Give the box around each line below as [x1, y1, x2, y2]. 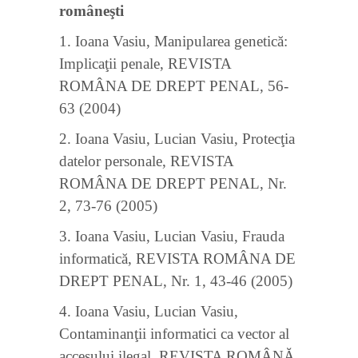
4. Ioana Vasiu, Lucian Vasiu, [59, 303, 238, 320]
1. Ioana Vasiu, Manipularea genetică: [59, 33, 288, 50]
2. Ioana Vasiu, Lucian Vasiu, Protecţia [59, 130, 295, 147]
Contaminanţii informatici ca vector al [59, 325, 289, 342]
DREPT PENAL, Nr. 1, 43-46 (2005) [59, 272, 292, 289]
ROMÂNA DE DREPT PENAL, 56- [59, 78, 288, 94]
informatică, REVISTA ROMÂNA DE [59, 250, 296, 267]
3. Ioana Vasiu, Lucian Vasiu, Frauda [59, 228, 284, 245]
